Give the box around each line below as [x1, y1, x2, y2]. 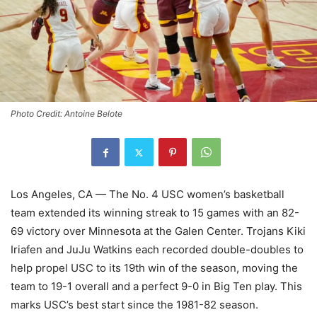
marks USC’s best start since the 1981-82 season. [11, 298, 258, 312]
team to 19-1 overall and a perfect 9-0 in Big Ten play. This [11, 279, 302, 294]
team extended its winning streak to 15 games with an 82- [11, 206, 299, 220]
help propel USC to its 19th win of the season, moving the [11, 261, 298, 275]
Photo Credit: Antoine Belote [11, 108, 122, 120]
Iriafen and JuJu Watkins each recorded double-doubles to [11, 243, 304, 257]
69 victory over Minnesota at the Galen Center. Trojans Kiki [11, 224, 306, 238]
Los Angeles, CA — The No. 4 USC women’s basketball [11, 188, 284, 202]
